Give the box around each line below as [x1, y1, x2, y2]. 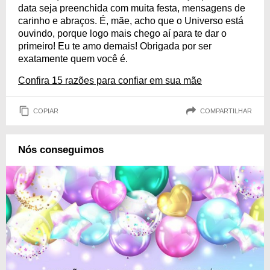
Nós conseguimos [18, 144, 104, 155]
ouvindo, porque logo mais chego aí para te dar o [18, 28, 227, 39]
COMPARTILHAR [200, 107, 252, 115]
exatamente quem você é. [18, 54, 128, 64]
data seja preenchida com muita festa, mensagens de [18, 3, 245, 13]
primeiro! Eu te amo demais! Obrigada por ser [18, 41, 212, 51]
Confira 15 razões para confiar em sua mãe [18, 75, 202, 86]
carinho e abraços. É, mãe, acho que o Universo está [18, 16, 243, 26]
